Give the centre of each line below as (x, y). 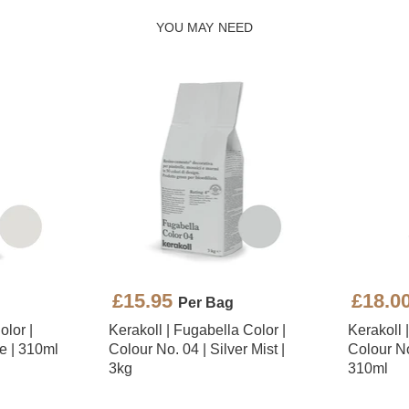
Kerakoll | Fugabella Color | (197, 330)
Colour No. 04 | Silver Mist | (196, 349)
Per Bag (205, 302)
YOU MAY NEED (204, 27)
